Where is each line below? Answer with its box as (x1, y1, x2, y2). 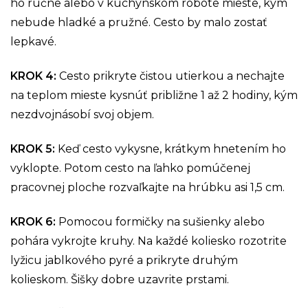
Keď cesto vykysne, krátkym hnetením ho (58, 142, 286, 155)
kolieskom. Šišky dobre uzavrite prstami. (10, 272, 229, 286)
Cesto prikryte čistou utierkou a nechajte (59, 69, 285, 82)
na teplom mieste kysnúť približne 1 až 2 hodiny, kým (10, 88, 298, 102)
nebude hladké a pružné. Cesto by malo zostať (10, 15, 267, 29)
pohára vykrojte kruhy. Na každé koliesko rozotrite (10, 234, 287, 247)
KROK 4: (10, 69, 59, 82)
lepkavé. (10, 34, 56, 48)
